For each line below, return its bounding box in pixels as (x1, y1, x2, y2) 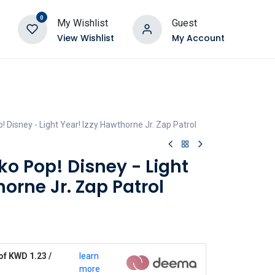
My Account (171, 31, 225, 44)
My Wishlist (56, 17, 108, 29)
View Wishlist (56, 31, 114, 44)
